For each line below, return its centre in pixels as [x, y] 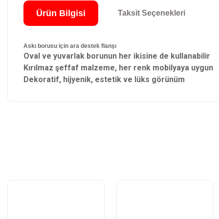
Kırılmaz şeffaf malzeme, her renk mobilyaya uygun [118, 67]
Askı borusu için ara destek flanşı [70, 46]
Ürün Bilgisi [61, 13]
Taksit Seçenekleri [151, 13]
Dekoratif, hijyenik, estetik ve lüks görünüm [104, 79]
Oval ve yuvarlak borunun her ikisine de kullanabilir [117, 56]
